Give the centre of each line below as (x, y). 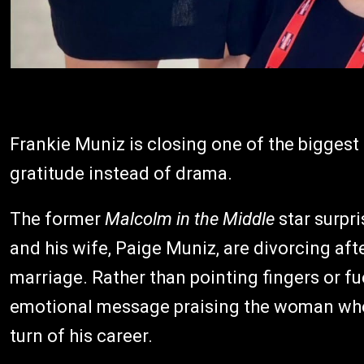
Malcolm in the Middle (190, 219)
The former (57, 219)
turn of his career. (81, 336)
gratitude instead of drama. (121, 173)
